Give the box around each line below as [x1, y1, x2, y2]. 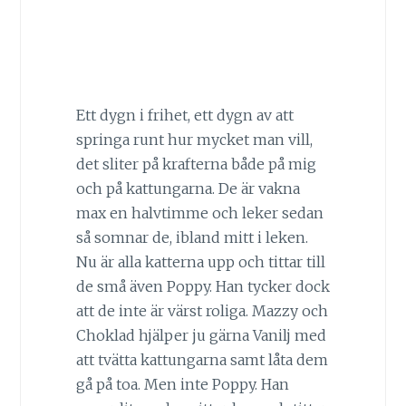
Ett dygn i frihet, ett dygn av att [75, 106, 294, 125]
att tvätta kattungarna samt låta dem [75, 351, 328, 370]
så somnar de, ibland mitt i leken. [75, 228, 308, 247]
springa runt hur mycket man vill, [75, 130, 313, 150]
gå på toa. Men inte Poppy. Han [75, 375, 289, 394]
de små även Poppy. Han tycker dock [75, 277, 330, 296]
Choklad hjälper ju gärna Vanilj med [75, 326, 326, 345]
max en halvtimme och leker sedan [75, 204, 324, 223]
